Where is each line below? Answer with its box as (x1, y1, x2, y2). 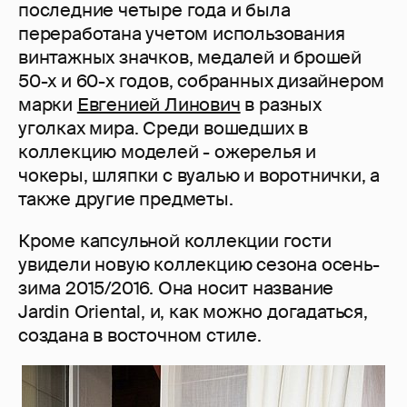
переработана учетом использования (18, 22, 345, 46)
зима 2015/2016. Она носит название (18, 276, 334, 301)
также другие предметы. (18, 187, 233, 212)
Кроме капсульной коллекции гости (18, 229, 332, 253)
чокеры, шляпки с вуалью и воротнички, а (18, 164, 381, 188)
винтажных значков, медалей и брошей (18, 45, 362, 70)
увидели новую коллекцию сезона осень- (18, 253, 380, 277)
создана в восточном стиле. (18, 323, 262, 348)
